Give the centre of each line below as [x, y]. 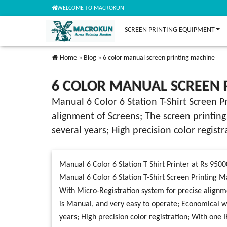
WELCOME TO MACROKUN [91, 8]
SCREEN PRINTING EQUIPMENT [169, 30]
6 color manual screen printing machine [159, 58]
